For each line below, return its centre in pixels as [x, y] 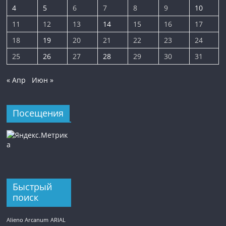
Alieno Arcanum [28, 220]
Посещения [38, 113]
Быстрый [33, 186]
